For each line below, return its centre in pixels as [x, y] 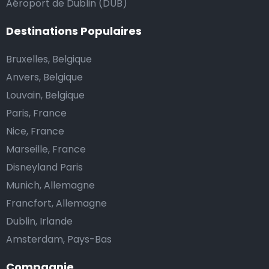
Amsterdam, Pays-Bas [59, 239]
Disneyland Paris [44, 167]
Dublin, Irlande [39, 221]
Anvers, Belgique [44, 77]
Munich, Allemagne [50, 185]
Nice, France [35, 131]
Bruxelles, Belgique [49, 59]
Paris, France [36, 113]
